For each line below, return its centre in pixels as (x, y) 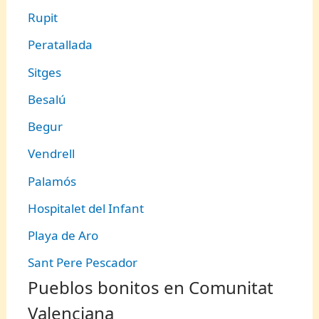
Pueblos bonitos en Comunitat (151, 288)
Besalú (47, 99)
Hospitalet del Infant (86, 208)
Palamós (52, 181)
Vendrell (52, 154)
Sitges (45, 72)
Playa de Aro (63, 236)
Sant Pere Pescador (83, 263)
